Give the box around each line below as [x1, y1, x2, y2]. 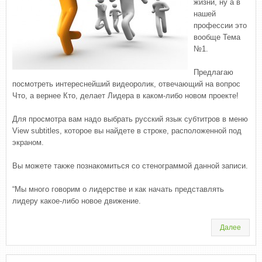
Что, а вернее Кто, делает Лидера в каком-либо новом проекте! [12, 91, 239, 100]
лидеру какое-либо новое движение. [12, 196, 141, 205]
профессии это [194, 21, 247, 30]
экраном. [12, 138, 44, 147]
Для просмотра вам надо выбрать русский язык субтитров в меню [12, 115, 248, 123]
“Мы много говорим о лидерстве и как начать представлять [12, 185, 224, 194]
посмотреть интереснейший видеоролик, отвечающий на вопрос [12, 80, 240, 88]
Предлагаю [194, 68, 233, 77]
